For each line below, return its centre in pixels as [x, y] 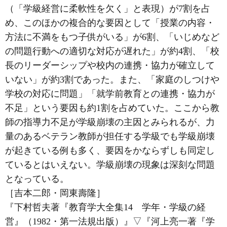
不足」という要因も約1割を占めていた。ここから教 [112, 108]
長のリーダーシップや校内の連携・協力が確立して [110, 65]
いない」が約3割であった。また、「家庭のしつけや [112, 80]
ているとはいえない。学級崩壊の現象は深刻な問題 [110, 165]
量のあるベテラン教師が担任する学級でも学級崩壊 [110, 136]
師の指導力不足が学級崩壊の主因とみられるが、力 [110, 122]
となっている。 [37, 179]
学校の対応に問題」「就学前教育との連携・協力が [110, 94]
